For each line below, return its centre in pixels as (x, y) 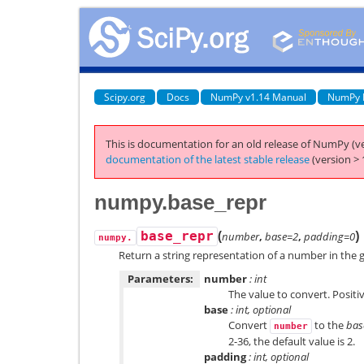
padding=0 (329, 236)
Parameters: (160, 279)
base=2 (282, 236)
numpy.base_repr (180, 202)
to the (329, 325)
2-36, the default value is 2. (292, 341)
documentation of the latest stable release (208, 159)
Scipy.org (125, 97)
